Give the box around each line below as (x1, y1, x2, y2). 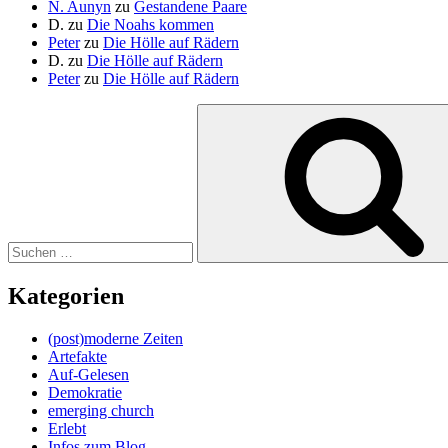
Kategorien (8, 282, 124, 309)
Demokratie (48, 383, 122, 401)
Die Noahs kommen (87, 15, 214, 33)
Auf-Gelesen (48, 365, 129, 383)
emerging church (48, 401, 154, 419)
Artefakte (48, 347, 107, 365)
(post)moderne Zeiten (48, 329, 183, 347)
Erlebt (48, 419, 86, 437)
